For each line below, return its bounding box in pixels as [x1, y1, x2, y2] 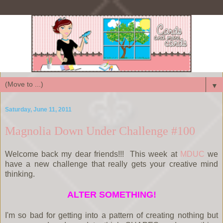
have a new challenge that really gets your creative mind [5, 160, 218, 169]
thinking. [5, 170, 35, 179]
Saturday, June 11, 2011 [5, 106, 72, 113]
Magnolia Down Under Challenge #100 [5, 123, 195, 137]
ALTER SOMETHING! [67, 190, 156, 200]
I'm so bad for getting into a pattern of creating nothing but [5, 211, 218, 220]
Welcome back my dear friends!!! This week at [5, 150, 180, 159]
